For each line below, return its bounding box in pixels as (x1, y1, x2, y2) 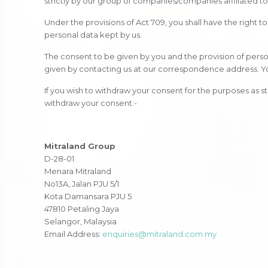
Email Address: (44, 229, 103, 239)
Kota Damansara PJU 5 (44, 191, 132, 202)
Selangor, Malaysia (44, 217, 117, 227)
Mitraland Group (44, 141, 116, 151)
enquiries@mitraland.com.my (102, 229, 217, 239)
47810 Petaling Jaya (44, 204, 120, 214)
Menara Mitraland (44, 166, 112, 176)
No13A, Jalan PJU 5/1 (44, 179, 120, 189)
